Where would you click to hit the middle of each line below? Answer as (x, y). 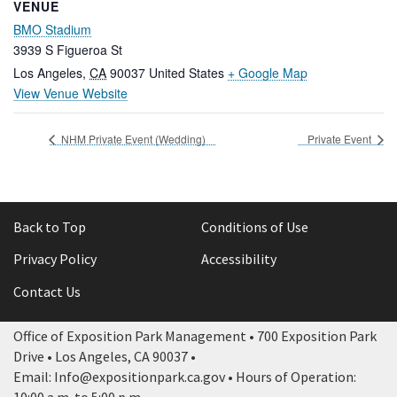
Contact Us (47, 291)
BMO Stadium (52, 29)
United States (187, 72)
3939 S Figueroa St (68, 49)
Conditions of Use (254, 226)
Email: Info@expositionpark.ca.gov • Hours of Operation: (185, 377)
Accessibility (238, 259)
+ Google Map (268, 72)
